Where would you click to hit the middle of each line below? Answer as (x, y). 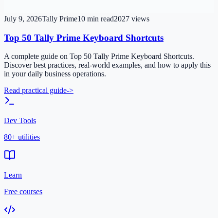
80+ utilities (22, 137)
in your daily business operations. (55, 74)
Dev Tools (20, 121)
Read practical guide (35, 91)
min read (100, 18)
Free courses (23, 192)
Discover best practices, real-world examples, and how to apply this (107, 65)
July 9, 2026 (23, 18)
